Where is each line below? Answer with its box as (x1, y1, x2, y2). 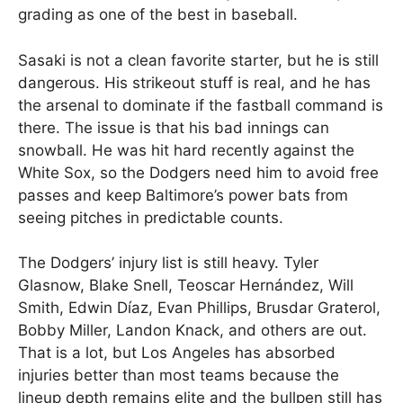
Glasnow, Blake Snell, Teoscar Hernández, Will (18, 276, 354, 295)
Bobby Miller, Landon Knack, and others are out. (18, 321, 367, 340)
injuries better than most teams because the (18, 366, 339, 385)
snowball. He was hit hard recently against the (18, 140, 354, 159)
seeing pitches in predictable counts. (18, 208, 283, 227)
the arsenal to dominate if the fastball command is (18, 95, 383, 114)
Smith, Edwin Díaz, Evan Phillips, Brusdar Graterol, (18, 299, 381, 318)
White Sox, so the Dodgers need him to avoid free (18, 163, 379, 182)
